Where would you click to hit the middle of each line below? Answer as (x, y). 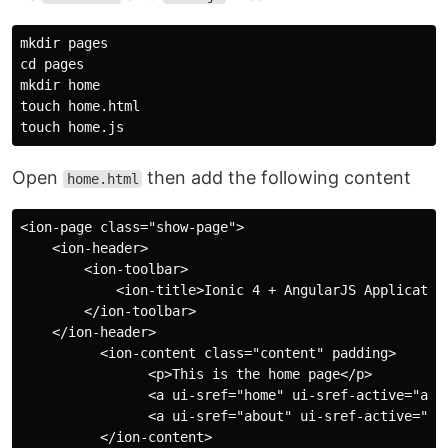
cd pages (52, 64)
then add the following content (277, 177)
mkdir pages (64, 43)
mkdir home (60, 85)
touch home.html (80, 106)
